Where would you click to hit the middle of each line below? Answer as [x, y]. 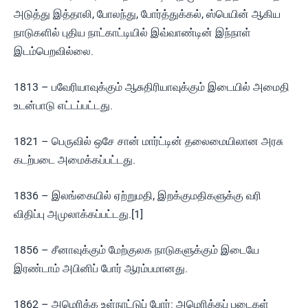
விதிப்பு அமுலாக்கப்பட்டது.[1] [78, 214]
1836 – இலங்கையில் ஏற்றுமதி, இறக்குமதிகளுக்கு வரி [137, 196]
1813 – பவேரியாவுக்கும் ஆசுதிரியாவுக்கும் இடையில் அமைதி [152, 87]
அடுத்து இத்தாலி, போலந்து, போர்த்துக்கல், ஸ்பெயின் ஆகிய [147, 14]
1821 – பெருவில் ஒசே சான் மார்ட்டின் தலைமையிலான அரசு [148, 141]
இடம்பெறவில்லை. [54, 51]
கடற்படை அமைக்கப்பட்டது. [75, 160]
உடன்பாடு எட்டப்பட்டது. [63, 106]
